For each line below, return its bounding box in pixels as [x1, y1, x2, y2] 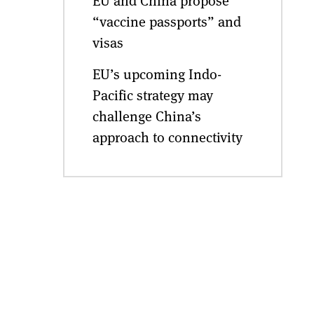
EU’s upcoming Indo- [92, 64, 221, 83]
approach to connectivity [92, 127, 243, 146]
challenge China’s [92, 106, 201, 125]
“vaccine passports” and [92, 11, 241, 31]
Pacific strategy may [92, 85, 213, 104]
